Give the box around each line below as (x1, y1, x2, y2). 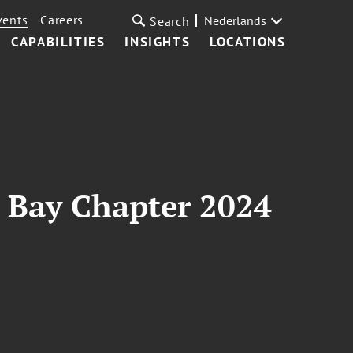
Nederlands (203, 13, 266, 28)
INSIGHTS (124, 33, 191, 50)
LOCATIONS (210, 33, 286, 50)
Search (150, 13, 190, 29)
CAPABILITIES (11, 33, 106, 50)
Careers (40, 12, 84, 28)
